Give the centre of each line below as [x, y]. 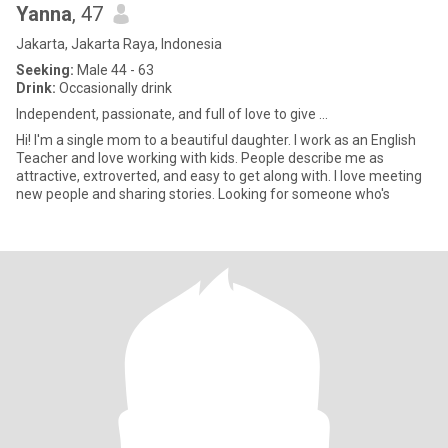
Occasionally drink [114, 88]
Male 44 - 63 [114, 70]
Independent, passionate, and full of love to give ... [172, 114]
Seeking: [45, 70]
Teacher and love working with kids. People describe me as [200, 158]
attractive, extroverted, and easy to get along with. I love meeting [219, 176]
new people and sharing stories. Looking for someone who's [203, 194]
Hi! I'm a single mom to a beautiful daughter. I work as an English [216, 140]
